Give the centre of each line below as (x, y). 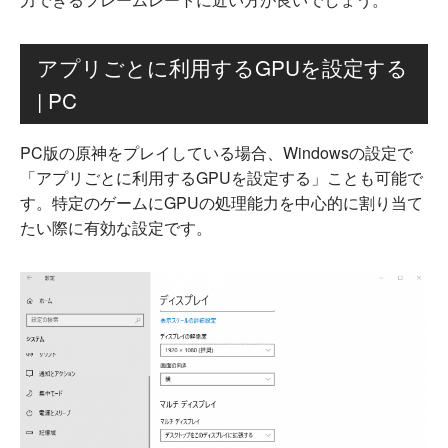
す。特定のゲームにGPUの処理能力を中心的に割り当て (221, 202)
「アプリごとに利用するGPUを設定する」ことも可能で (221, 177)
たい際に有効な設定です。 (116, 227)
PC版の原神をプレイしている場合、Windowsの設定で (216, 152)
